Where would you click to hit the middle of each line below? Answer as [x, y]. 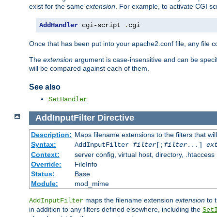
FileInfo [86, 164]
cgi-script [101, 25]
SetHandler [68, 100]
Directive [116, 118]
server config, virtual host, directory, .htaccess [144, 154]
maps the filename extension [129, 200]
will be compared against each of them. [89, 69]
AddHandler [59, 25]
